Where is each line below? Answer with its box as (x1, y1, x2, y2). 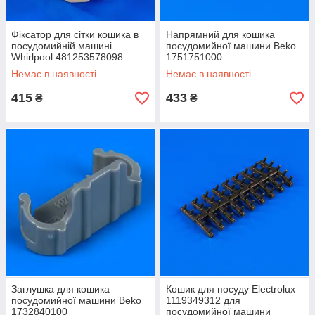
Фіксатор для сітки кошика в (11, 29, 139, 40)
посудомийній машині (11, 40, 112, 51)
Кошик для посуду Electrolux (166, 283, 295, 295)
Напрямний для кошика (166, 29, 275, 40)
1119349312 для (166, 295, 240, 306)
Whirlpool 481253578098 (11, 51, 123, 63)
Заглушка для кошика (11, 283, 110, 295)
